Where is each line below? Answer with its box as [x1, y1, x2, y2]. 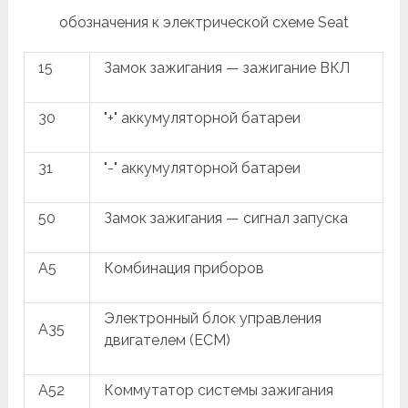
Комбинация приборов [104, 259, 265, 277]
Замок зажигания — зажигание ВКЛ [104, 58, 351, 76]
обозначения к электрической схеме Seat [58, 13, 349, 31]
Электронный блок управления [104, 309, 322, 327]
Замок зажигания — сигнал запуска [104, 209, 349, 227]
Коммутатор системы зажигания [104, 381, 334, 399]
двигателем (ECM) [104, 331, 231, 349]
